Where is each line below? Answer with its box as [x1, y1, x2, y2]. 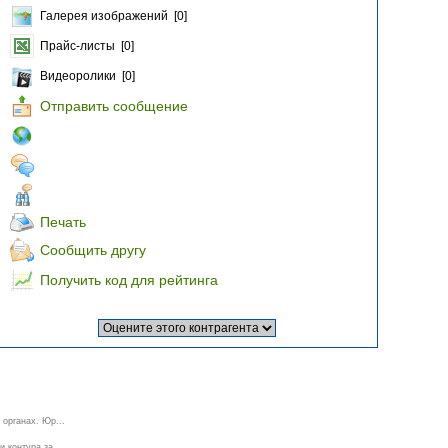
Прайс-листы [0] [40, 39, 134, 53]
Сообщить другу [40, 242, 146, 258]
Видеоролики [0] [40, 69, 135, 83]
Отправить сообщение [40, 98, 188, 114]
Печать [40, 214, 86, 230]
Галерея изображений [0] [40, 9, 187, 23]
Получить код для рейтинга [40, 272, 218, 288]
